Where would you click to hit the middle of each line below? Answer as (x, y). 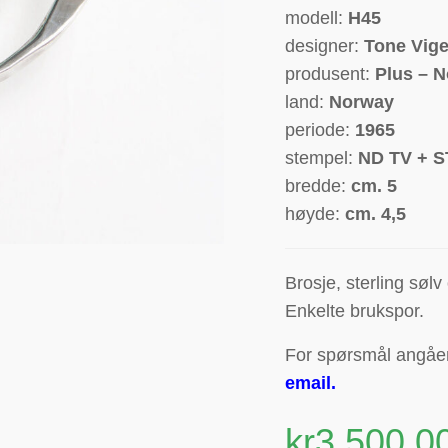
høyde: (315, 214)
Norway (362, 102)
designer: (325, 46)
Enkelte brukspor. (355, 311)
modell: (314, 18)
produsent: (330, 74)
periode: (320, 130)
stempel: (322, 158)
